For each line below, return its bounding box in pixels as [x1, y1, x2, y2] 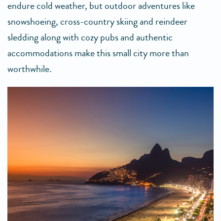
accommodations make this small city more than [7, 46, 189, 61]
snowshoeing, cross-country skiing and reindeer [7, 14, 187, 29]
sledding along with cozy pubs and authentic [7, 30, 173, 45]
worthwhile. [7, 62, 52, 76]
